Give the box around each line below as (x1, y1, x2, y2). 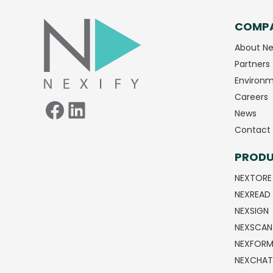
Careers (234, 90, 268, 103)
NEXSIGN (234, 205, 269, 218)
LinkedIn (87, 19, 121, 32)
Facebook (65, 19, 107, 32)
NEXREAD (234, 188, 271, 201)
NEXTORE (234, 172, 272, 185)
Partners (234, 57, 270, 70)
